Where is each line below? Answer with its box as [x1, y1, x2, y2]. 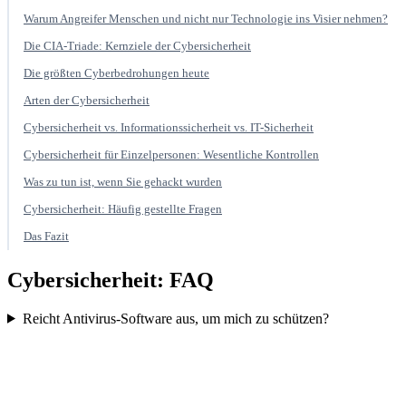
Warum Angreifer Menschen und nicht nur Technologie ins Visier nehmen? [24, 11, 388, 25]
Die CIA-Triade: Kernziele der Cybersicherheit [24, 38, 251, 53]
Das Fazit [24, 228, 69, 243]
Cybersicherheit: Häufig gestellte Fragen [24, 201, 222, 216]
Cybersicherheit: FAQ [7, 267, 214, 292]
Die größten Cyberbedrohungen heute [24, 65, 209, 80]
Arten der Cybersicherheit [24, 92, 150, 107]
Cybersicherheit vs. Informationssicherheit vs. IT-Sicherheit [24, 120, 314, 134]
